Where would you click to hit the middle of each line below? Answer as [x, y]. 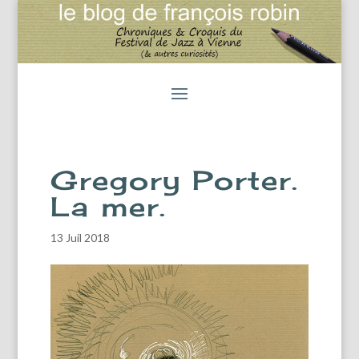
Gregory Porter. [174, 180]
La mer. [108, 206]
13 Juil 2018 [80, 237]
